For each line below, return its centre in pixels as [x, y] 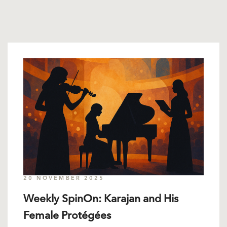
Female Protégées [67, 216]
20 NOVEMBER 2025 [64, 179]
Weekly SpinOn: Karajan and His [101, 200]
